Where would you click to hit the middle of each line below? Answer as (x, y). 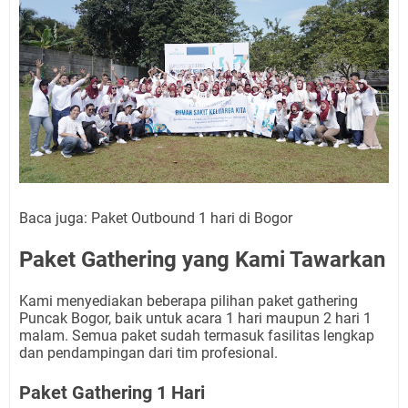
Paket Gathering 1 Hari (112, 393)
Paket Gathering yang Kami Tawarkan (202, 260)
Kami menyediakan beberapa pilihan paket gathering (189, 301)
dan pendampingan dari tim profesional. (148, 353)
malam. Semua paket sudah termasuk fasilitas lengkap (197, 336)
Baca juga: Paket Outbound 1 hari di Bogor (156, 219)
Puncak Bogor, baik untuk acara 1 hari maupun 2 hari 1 (195, 319)
